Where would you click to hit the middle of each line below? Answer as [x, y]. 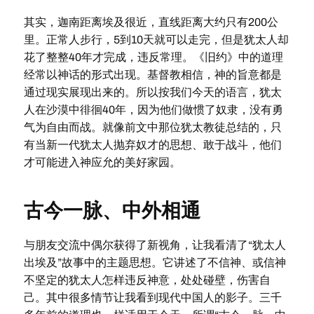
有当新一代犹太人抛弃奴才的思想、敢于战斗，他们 [152, 145]
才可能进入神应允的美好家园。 [102, 162]
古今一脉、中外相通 [112, 211]
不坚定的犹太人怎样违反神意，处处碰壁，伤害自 [147, 280]
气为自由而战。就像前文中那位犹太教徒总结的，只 [152, 127]
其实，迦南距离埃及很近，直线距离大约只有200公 [151, 22]
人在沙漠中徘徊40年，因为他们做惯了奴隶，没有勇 [153, 110]
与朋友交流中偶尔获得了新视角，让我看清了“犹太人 [155, 245]
